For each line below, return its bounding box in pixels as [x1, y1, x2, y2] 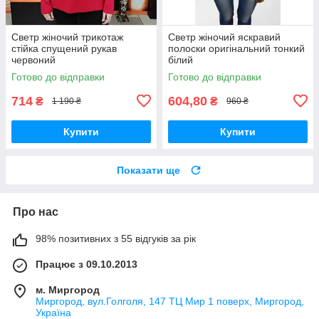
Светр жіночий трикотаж [11, 31, 123, 43]
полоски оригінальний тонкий [168, 42, 305, 54]
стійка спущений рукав [11, 42, 117, 54]
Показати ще [117, 164, 180, 176]
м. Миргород [36, 283, 100, 296]
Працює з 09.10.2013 [36, 258, 137, 270]
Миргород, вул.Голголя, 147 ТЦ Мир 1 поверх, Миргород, [36, 295, 304, 307]
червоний [11, 53, 56, 66]
